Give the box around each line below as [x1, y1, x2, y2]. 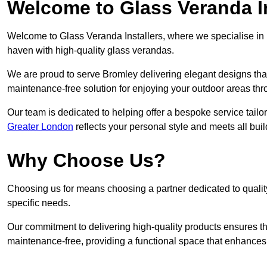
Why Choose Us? [7, 150, 166, 172]
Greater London [7, 122, 73, 132]
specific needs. [7, 198, 70, 209]
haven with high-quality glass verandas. [7, 45, 174, 56]
